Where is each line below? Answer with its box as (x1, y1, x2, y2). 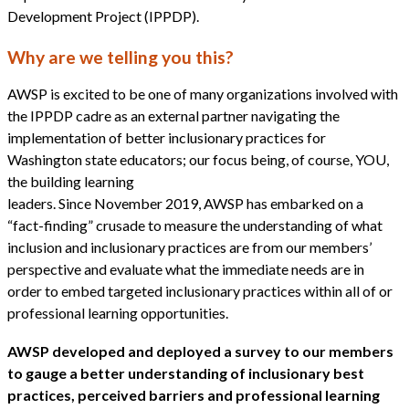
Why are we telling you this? (7, 46, 234, 68)
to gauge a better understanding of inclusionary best (7, 363, 364, 382)
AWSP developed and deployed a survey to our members (7, 341, 393, 360)
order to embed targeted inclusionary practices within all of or (7, 281, 393, 299)
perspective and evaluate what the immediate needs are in (7, 259, 364, 278)
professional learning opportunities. (7, 303, 231, 321)
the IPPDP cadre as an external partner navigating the (7, 106, 340, 124)
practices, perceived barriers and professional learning (7, 385, 380, 404)
